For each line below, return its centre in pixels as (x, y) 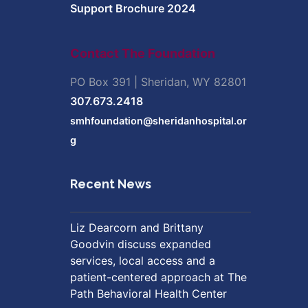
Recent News (111, 184)
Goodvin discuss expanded (141, 244)
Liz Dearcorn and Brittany (137, 228)
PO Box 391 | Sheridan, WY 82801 (158, 82)
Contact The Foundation (143, 53)
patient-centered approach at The (158, 277)
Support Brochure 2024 (133, 8)
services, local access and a (143, 261)
